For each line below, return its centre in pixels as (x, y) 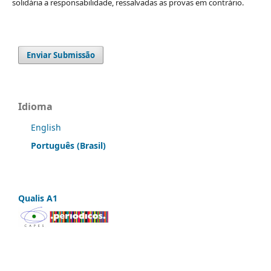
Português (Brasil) (68, 146)
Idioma (35, 107)
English (46, 128)
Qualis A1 (38, 198)
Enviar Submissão (61, 55)
